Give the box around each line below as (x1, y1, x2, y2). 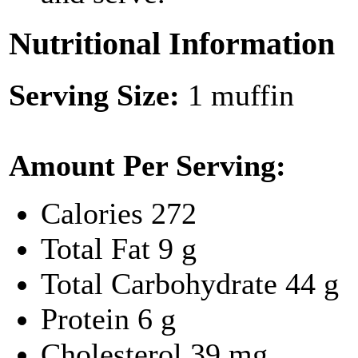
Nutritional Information (9, 26, 335, 62)
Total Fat (41, 231, 158, 265)
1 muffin (188, 78, 294, 112)
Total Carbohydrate (41, 266, 285, 300)
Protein (41, 301, 137, 336)
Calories (41, 196, 151, 230)
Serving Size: (9, 78, 188, 112)
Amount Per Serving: (9, 148, 286, 182)
